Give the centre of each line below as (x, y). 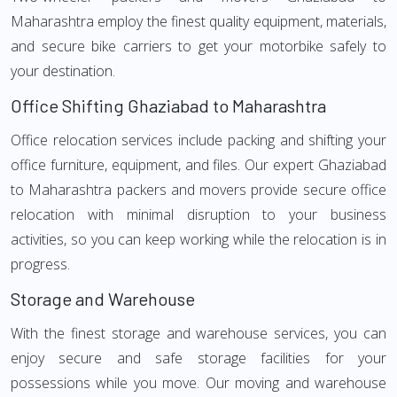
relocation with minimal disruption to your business (198, 214)
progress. (40, 264)
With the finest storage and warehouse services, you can (198, 333)
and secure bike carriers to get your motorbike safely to (198, 46)
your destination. (63, 71)
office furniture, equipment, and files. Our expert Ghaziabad (198, 165)
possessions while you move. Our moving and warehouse (198, 383)
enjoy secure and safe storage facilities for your (198, 358)
